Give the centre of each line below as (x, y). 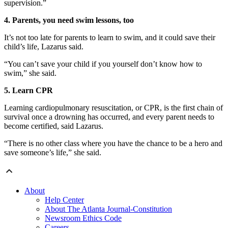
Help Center (64, 200)
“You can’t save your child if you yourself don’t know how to (103, 64)
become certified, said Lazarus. (54, 126)
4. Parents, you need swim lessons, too (69, 20)
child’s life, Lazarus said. (44, 47)
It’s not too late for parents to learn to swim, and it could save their (110, 38)
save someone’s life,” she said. (53, 153)
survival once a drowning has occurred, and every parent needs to (109, 117)
